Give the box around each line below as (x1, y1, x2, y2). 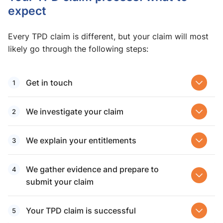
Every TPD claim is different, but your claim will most (8, 31, 209, 42)
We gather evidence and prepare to (26, 163, 159, 175)
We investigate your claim (26, 106, 123, 117)
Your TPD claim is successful (26, 205, 136, 216)
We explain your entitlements (26, 134, 136, 146)
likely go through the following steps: (8, 43, 148, 54)
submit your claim (26, 176, 94, 187)
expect (8, 2, 46, 18)
